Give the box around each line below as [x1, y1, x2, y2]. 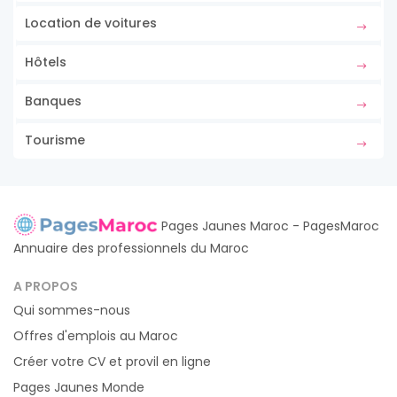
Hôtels [25, 53, 66, 71]
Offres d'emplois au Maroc [13, 327, 178, 346]
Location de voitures [25, 14, 157, 32]
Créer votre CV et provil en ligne [13, 353, 211, 371]
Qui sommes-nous [13, 301, 130, 320]
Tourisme [25, 131, 85, 149]
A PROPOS [13, 277, 78, 296]
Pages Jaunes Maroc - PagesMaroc [161, 216, 379, 235]
